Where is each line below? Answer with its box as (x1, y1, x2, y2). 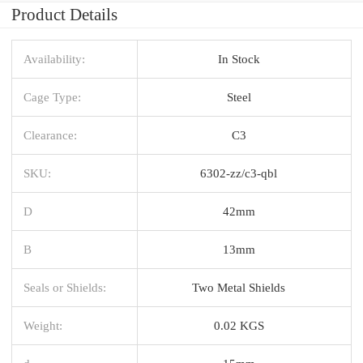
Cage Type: (23, 89, 81, 104)
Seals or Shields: (23, 280, 106, 294)
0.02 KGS (213, 318, 264, 332)
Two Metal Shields (192, 280, 285, 294)
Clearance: (23, 127, 77, 142)
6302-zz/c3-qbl (200, 165, 277, 180)
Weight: (23, 318, 62, 332)
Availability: (23, 51, 85, 66)
